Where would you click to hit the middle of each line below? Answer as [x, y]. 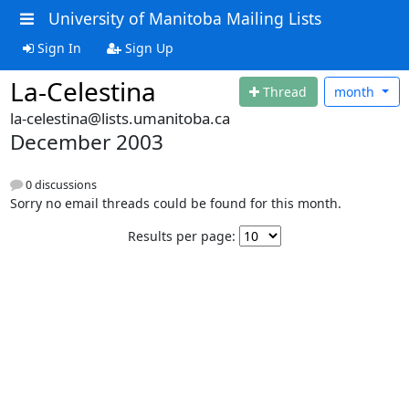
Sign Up [147, 47]
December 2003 [86, 142]
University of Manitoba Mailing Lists [184, 18]
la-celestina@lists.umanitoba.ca [120, 118]
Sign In [57, 47]
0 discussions [59, 185]
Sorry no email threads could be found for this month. [175, 204]
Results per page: [182, 236]
